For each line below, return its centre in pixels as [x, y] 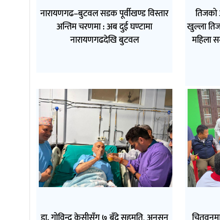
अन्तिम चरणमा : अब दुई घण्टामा [105, 27]
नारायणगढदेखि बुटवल [104, 40]
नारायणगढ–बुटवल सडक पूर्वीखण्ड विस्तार [105, 14]
